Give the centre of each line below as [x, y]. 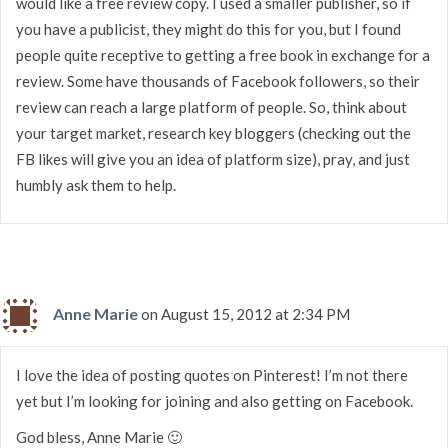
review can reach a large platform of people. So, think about [211, 106]
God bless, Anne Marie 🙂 [99, 436]
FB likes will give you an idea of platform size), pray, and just [213, 158]
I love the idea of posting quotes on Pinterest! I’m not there [212, 374]
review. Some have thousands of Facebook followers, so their [218, 80]
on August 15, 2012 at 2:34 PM [245, 313]
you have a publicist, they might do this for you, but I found [208, 28]
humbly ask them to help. [96, 184]
